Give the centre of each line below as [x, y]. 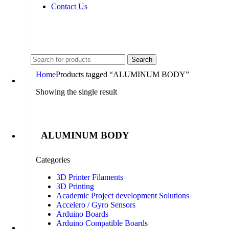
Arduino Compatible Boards [102, 223]
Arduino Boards [82, 214]
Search [142, 59]
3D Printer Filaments [90, 177]
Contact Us [69, 6]
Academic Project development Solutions [123, 196]
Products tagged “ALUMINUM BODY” [122, 74]
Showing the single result [76, 91]
